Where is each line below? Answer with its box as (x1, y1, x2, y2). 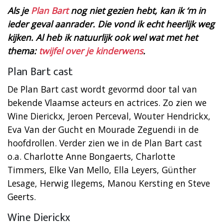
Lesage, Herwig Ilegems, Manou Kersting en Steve (7, 177, 210, 189)
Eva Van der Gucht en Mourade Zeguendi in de (7, 123, 199, 135)
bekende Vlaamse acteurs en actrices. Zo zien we (7, 96, 207, 109)
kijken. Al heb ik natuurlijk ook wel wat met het (7, 31, 198, 43)
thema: (7, 44, 39, 57)
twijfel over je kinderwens (39, 44, 143, 57)
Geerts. (7, 190, 36, 203)
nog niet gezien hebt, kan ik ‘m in (68, 4, 206, 16)
